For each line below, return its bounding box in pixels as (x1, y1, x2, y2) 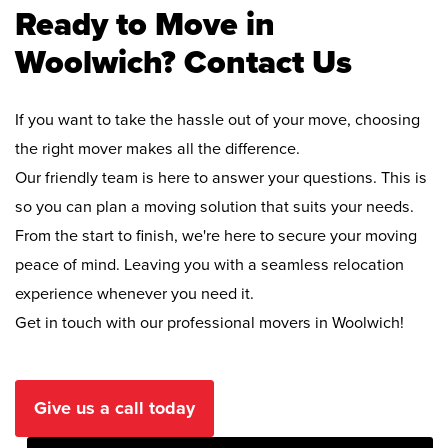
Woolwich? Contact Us (15, 43, 352, 83)
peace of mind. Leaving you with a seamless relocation (15, 254, 404, 275)
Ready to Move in (15, 5, 275, 45)
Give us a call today (34, 396, 195, 419)
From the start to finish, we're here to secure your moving (15, 225, 417, 246)
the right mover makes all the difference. (15, 138, 300, 159)
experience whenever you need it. (15, 283, 254, 304)
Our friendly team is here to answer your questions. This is (15, 167, 427, 188)
